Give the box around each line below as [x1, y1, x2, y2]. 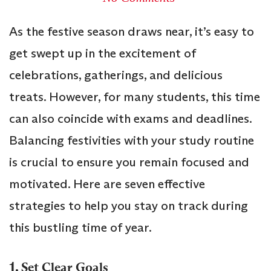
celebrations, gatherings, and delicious [9, 67, 223, 83]
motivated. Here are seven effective [9, 175, 205, 192]
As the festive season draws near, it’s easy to [9, 23, 254, 39]
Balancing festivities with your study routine [9, 132, 254, 148]
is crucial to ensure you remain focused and [9, 154, 249, 170]
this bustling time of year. [9, 219, 152, 235]
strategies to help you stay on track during [9, 197, 248, 214]
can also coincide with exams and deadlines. [9, 110, 252, 126]
